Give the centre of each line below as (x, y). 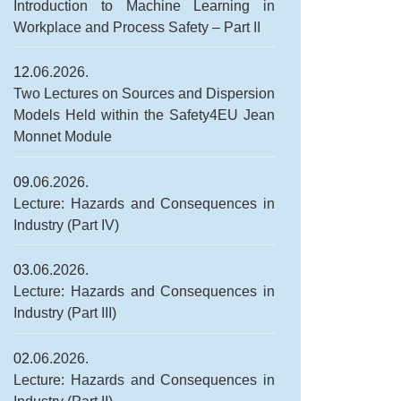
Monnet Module (63, 137)
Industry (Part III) (65, 313)
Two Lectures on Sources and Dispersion (145, 94)
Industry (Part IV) (66, 225)
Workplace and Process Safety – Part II (137, 27)
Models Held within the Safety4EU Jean (145, 115)
